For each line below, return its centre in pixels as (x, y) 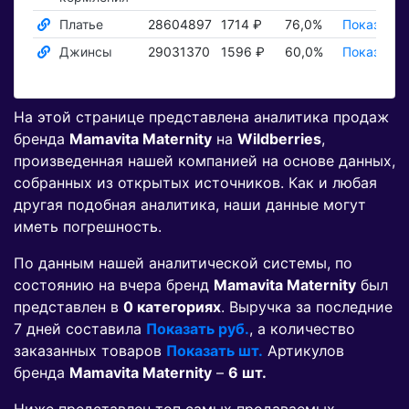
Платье (81, 25)
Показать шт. (215, 351)
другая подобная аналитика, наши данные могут (190, 205)
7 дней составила (80, 329)
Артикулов (304, 351)
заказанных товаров (90, 351)
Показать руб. (198, 329)
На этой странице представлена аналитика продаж (201, 117)
